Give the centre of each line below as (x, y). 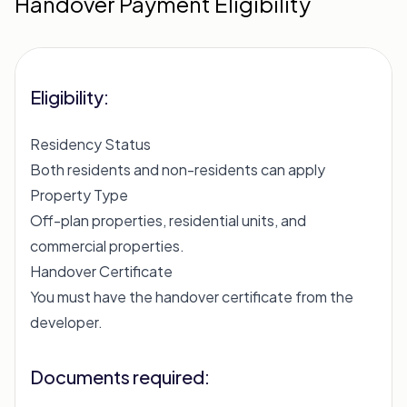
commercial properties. (107, 246)
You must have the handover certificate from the (192, 297)
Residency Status (90, 144)
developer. (66, 322)
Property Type (79, 195)
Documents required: (120, 377)
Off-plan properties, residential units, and (168, 220)
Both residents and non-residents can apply (178, 169)
